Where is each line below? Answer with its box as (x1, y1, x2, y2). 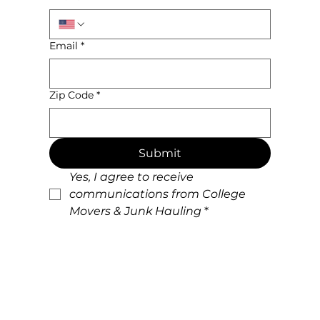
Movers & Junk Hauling (69, 204, 202, 219)
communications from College (69, 187, 246, 201)
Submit (139, 146, 181, 161)
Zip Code (49, 89, 94, 102)
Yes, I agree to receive (69, 170, 194, 184)
